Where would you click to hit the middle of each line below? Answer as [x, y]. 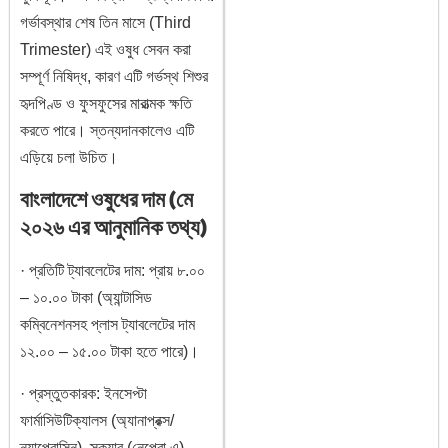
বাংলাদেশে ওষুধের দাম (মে [106, 199]
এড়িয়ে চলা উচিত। [69, 157]
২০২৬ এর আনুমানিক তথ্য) [113, 227]
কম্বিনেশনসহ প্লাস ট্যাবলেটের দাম [107, 325]
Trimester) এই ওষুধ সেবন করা [105, 49]
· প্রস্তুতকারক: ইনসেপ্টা [83, 393]
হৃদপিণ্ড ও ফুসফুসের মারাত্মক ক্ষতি [106, 103]
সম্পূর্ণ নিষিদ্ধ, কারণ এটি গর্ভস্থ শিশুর [114, 76]
